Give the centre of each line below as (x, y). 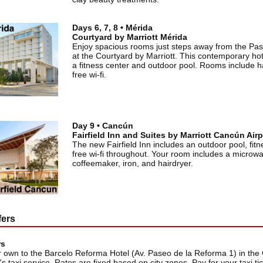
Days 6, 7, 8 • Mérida (112, 28)
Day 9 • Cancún (102, 126)
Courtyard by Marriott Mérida (129, 37)
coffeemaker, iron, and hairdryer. (132, 163)
